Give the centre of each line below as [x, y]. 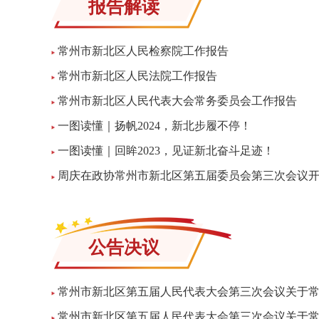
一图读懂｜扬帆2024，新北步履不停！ [155, 126]
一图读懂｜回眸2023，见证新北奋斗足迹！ [166, 151]
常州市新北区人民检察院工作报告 [143, 51]
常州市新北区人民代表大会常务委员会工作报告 [177, 101]
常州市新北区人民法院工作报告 [137, 76]
